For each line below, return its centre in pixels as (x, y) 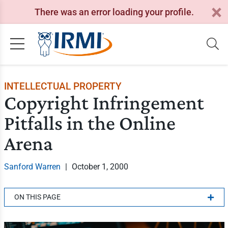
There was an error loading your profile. (114, 12)
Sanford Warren (32, 167)
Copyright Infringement (104, 103)
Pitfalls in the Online (90, 123)
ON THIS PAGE (37, 197)
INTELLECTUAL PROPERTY (63, 86)
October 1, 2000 (100, 167)
